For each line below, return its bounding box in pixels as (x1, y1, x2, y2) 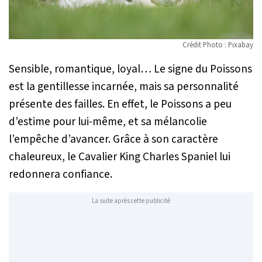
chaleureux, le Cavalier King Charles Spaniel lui (9, 148, 230, 165)
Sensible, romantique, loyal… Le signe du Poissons (9, 60, 252, 77)
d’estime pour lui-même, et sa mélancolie (9, 113, 207, 130)
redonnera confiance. (9, 166, 112, 182)
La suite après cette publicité (92, 196, 170, 206)
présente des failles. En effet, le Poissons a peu (9, 95, 232, 112)
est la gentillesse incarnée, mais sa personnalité (9, 78, 239, 95)
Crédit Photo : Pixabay (182, 39, 253, 50)
